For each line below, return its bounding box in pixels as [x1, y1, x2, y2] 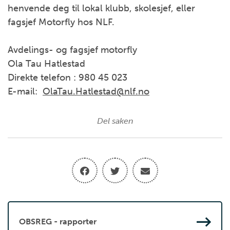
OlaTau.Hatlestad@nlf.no [43, 85, 149, 97]
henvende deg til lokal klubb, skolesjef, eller [8, 2, 195, 14]
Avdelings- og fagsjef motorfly [8, 44, 137, 55]
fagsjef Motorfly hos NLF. [8, 16, 114, 28]
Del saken [97, 116, 133, 126]
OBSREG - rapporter [19, 217, 97, 227]
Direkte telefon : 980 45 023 [8, 71, 127, 83]
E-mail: [8, 85, 43, 97]
